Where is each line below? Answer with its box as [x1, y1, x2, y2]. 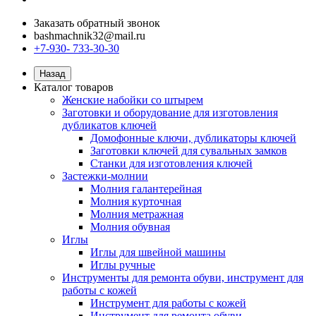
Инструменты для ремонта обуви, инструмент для [62, 272, 303, 284]
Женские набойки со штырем [62, 94, 203, 106]
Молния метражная [90, 208, 183, 220]
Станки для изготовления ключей [90, 157, 253, 169]
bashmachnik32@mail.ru [34, 30, 145, 42]
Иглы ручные [90, 259, 155, 271]
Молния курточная [90, 195, 181, 207]
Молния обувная [90, 221, 170, 233]
